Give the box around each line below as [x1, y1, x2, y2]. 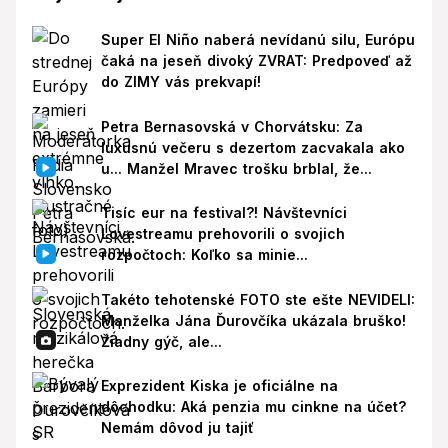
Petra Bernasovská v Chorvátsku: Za [100, 117, 363, 135]
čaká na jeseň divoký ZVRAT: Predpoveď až [100, 51, 412, 69]
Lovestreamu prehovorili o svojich [100, 225, 345, 243]
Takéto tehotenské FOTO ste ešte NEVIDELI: [100, 290, 415, 308]
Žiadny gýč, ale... [100, 332, 222, 350]
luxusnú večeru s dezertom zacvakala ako [100, 138, 405, 156]
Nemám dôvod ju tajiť [100, 419, 254, 437]
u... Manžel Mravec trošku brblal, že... [100, 159, 372, 177]
